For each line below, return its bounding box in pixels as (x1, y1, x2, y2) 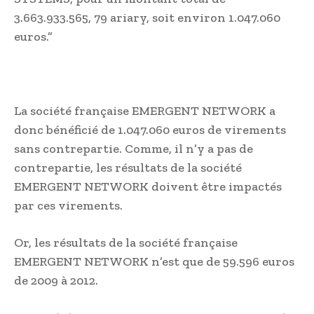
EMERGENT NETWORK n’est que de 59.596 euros (14, 253, 294, 269)
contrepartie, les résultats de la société (14, 159, 242, 175)
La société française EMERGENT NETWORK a (14, 102, 275, 118)
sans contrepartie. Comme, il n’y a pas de (14, 140, 253, 156)
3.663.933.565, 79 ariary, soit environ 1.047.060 (14, 9, 280, 25)
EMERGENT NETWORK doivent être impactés (14, 178, 282, 194)
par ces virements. (14, 197, 123, 213)
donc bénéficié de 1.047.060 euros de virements (14, 121, 286, 137)
